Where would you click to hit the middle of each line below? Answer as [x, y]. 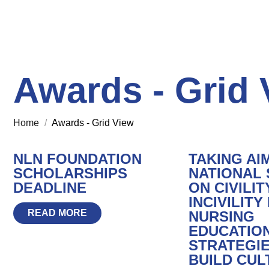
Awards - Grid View [92, 122]
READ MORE [58, 213]
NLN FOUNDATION [78, 159]
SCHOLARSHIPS [71, 173]
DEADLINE [50, 187]
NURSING [221, 216]
